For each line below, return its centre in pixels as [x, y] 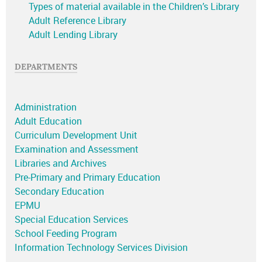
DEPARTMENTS [46, 67]
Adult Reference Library [77, 21]
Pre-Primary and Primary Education [87, 178]
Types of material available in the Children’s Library [134, 7]
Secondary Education [59, 192]
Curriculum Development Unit [76, 136]
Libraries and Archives [61, 164]
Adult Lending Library [73, 35]
